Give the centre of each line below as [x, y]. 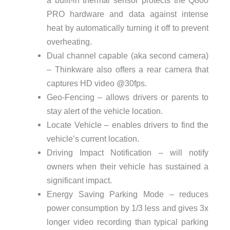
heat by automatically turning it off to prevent [128, 27]
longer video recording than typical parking [128, 222]
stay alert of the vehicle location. [104, 111]
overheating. [69, 41]
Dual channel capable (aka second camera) [128, 55]
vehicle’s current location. [93, 138]
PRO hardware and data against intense [128, 14]
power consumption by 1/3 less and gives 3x [128, 208]
